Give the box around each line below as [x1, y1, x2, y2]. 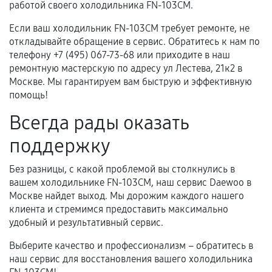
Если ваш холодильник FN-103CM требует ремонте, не [9, 22, 250, 34]
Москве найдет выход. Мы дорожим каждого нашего [9, 190, 244, 202]
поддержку [9, 134, 110, 158]
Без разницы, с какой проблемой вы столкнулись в [9, 163, 235, 175]
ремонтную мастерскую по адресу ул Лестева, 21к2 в [9, 63, 242, 74]
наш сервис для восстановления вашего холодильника [9, 253, 253, 265]
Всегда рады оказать [9, 111, 189, 135]
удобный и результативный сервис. [9, 217, 163, 228]
